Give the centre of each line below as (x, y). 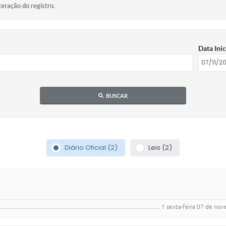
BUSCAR (117, 95)
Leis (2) (160, 148)
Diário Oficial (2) (91, 148)
